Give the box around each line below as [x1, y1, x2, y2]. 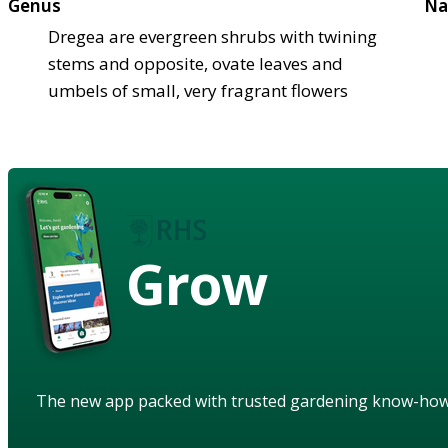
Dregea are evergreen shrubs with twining [48, 24, 377, 48]
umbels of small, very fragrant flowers [48, 78, 348, 102]
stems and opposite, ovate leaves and [48, 51, 343, 75]
